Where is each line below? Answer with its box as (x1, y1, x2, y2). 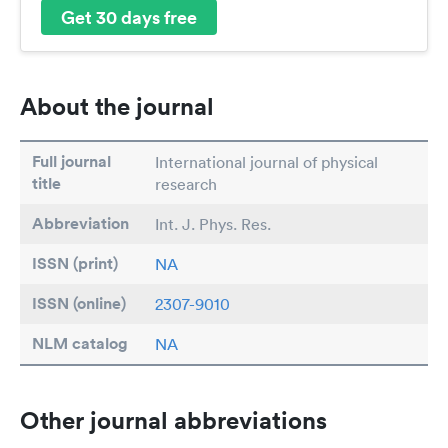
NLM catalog (32, 333, 128, 355)
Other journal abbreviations (20, 405, 327, 436)
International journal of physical (155, 152, 378, 173)
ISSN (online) (32, 293, 126, 315)
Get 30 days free (61, 4, 197, 29)
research (155, 174, 217, 195)
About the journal (20, 91, 214, 122)
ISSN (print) (32, 253, 118, 275)
